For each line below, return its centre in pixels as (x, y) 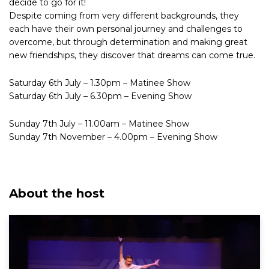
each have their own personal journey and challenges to (126, 29)
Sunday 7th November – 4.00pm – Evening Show (113, 137)
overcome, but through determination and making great (128, 42)
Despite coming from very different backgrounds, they (124, 16)
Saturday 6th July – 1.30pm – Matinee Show (100, 83)
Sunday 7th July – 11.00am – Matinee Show (99, 124)
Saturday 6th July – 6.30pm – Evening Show (100, 96)
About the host (57, 194)
